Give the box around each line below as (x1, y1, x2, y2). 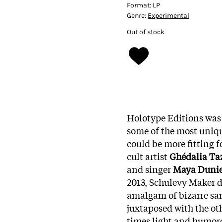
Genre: (127, 11, 148, 20)
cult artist (127, 149, 169, 163)
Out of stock (127, 27, 165, 36)
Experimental (148, 11, 189, 20)
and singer (127, 162, 173, 175)
